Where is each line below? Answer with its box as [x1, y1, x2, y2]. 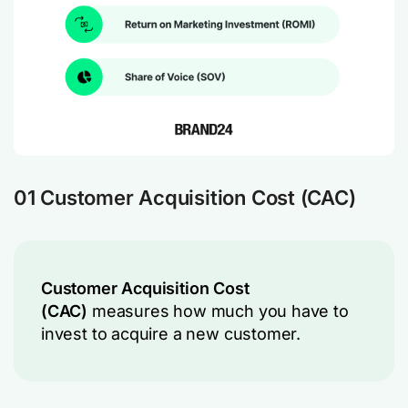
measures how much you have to [87, 301, 349, 321]
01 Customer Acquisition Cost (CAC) [14, 186, 356, 209]
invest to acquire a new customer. [41, 324, 301, 343]
